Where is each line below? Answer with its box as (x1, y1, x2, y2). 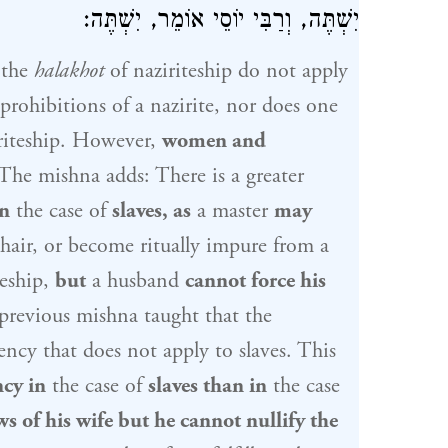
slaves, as (111, 197, 191, 225)
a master (190, 197, 274, 225)
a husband (85, 267, 185, 295)
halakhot (33, 57, 104, 85)
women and (161, 127, 266, 155)
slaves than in (147, 372, 267, 400)
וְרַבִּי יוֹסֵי (212, 6, 291, 39)
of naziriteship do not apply (103, 57, 348, 85)
